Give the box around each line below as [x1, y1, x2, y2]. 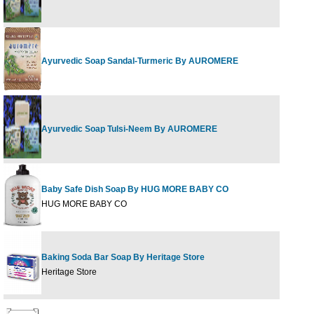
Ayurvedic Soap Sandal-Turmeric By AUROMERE [41, 56, 238, 66]
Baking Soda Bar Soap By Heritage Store [41, 252, 205, 262]
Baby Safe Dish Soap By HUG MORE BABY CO [41, 184, 228, 194]
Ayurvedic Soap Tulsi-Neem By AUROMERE [41, 124, 217, 134]
